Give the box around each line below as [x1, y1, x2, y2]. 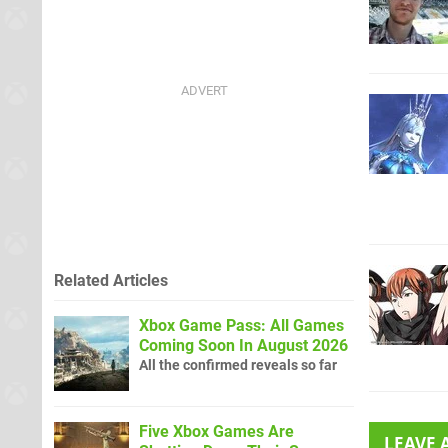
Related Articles [54, 270, 168, 290]
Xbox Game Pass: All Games [139, 315, 344, 335]
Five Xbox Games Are [139, 421, 294, 441]
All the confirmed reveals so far [139, 356, 337, 374]
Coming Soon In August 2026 [139, 335, 348, 355]
